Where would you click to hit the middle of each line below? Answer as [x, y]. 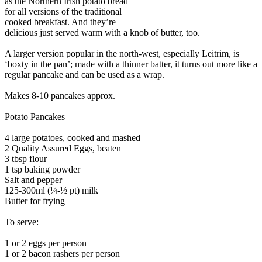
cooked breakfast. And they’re [60, 22]
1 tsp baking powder [42, 169]
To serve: [22, 222]
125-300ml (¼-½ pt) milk [51, 190]
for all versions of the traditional [63, 11]
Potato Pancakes [35, 116]
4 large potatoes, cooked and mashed [73, 137]
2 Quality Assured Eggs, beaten [63, 148]
